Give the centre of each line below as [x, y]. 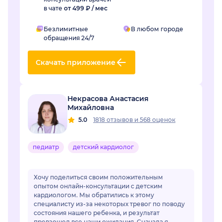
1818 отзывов [114, 120]
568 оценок [158, 120]
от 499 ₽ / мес [86, 8]
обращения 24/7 [69, 38]
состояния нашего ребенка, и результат [97, 213]
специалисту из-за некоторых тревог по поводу [109, 204]
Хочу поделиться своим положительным [98, 177]
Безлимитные [66, 29]
